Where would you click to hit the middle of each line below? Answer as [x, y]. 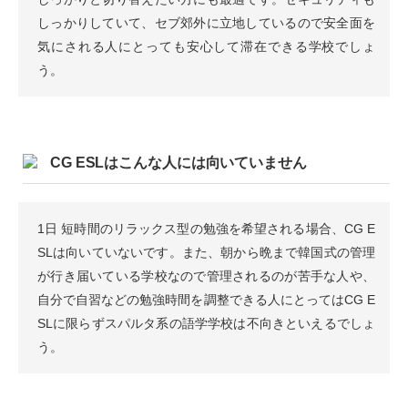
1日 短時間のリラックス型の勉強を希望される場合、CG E [206, 228]
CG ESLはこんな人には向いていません [177, 162]
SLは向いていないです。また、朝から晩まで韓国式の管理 [206, 252]
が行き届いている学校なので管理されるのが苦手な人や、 [206, 275]
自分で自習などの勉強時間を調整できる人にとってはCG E [206, 299]
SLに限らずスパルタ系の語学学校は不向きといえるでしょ [206, 323]
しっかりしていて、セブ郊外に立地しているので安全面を [206, 22]
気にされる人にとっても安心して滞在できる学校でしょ [206, 46]
